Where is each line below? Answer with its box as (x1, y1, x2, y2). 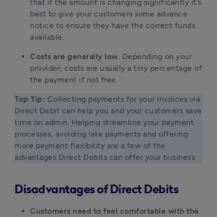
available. (30, 32, 64, 42)
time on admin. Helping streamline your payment (15, 118, 194, 127)
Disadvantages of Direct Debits (15, 184, 178, 196)
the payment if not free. (30, 75, 118, 84)
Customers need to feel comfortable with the (30, 206, 199, 216)
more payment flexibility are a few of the (15, 141, 166, 150)
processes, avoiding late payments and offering (15, 129, 188, 139)
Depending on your (122, 52, 192, 61)
